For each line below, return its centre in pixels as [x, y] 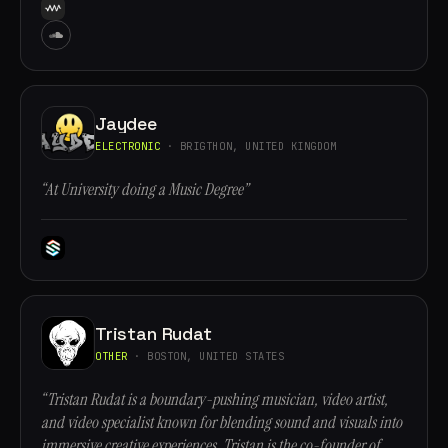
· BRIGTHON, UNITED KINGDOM [248, 145]
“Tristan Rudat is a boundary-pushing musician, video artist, [214, 399]
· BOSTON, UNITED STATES [206, 355]
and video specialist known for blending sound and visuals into [221, 422]
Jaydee [126, 123]
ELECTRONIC [128, 145]
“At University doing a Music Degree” [144, 189]
